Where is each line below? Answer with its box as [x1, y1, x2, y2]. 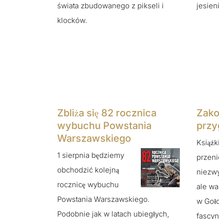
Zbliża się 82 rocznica [57, 107, 156, 119]
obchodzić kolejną [57, 165, 119, 175]
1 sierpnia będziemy [57, 151, 124, 160]
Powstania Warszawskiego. [57, 195, 150, 204]
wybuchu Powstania [57, 119, 152, 131]
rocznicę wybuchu [57, 180, 119, 190]
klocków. [57, 15, 87, 25]
